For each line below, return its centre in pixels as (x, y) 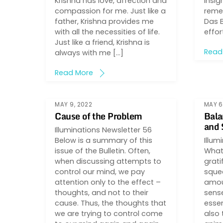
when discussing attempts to (108, 162)
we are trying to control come (109, 214)
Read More (74, 73)
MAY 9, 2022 (74, 104)
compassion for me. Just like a (111, 11)
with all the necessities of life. (109, 32)
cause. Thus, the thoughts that (111, 203)
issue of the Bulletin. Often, (103, 151)
